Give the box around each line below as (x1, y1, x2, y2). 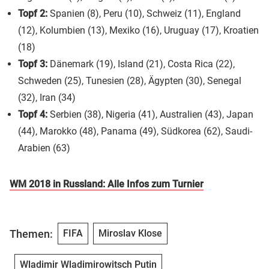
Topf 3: (18, 58, 47, 70)
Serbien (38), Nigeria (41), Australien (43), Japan (47, 109, 253, 121)
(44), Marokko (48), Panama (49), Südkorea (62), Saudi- (18, 125, 252, 138)
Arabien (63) (18, 142, 70, 154)
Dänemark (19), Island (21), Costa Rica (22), (47, 58, 235, 70)
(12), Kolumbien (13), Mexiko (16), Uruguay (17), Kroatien (18, 25, 259, 37)
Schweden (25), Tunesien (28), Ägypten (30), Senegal (18, 75, 241, 87)
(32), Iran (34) (18, 92, 76, 104)
